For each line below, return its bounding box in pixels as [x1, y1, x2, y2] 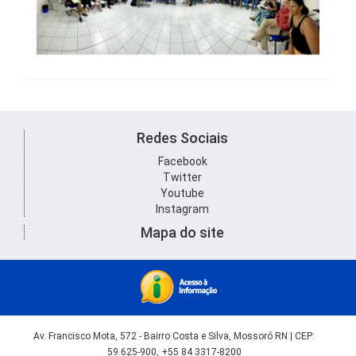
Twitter [163, 170, 202, 184]
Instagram [156, 202, 209, 215]
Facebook [157, 154, 207, 168]
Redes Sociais [137, 129, 228, 146]
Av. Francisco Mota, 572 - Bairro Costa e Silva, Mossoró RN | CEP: [33, 330, 315, 342]
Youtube [161, 186, 204, 199]
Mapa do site [141, 223, 224, 241]
